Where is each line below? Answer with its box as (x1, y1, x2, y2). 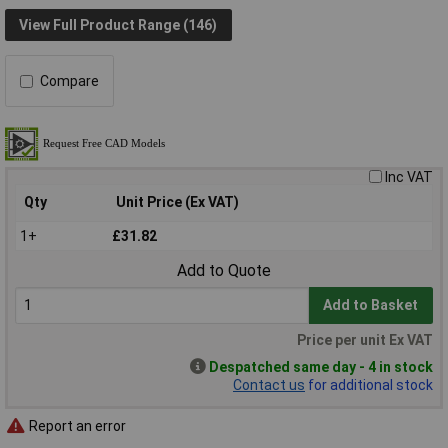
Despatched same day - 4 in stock (209, 359, 433, 376)
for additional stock (305, 377, 433, 394)
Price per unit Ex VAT (297, 332, 433, 349)
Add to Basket (323, 297, 419, 314)
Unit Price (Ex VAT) (116, 194, 239, 211)
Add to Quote (177, 261, 271, 281)
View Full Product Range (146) (19, 16, 218, 33)
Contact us (233, 377, 305, 394)
